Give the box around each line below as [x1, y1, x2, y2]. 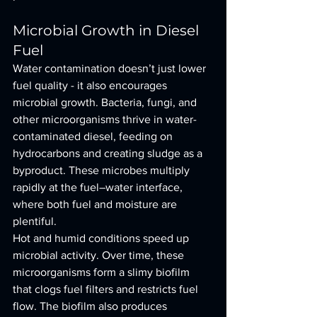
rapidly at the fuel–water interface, [13, 181, 185, 193]
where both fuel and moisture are [13, 198, 180, 210]
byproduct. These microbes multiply [13, 164, 192, 176]
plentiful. [13, 215, 57, 227]
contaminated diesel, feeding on [13, 130, 175, 142]
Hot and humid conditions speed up [13, 232, 192, 244]
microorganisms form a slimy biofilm [13, 266, 192, 278]
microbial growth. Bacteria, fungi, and [13, 96, 200, 108]
